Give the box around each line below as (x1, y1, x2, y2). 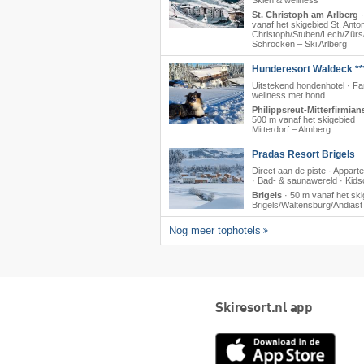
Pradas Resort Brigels (251, 149, 355, 161)
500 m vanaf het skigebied (251, 115, 355, 125)
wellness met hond (251, 90, 325, 101)
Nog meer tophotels (168, 224, 261, 237)
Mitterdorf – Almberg (251, 124, 331, 135)
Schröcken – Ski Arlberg (251, 39, 347, 50)
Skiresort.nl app (215, 301, 312, 316)
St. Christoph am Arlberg (251, 10, 358, 20)
